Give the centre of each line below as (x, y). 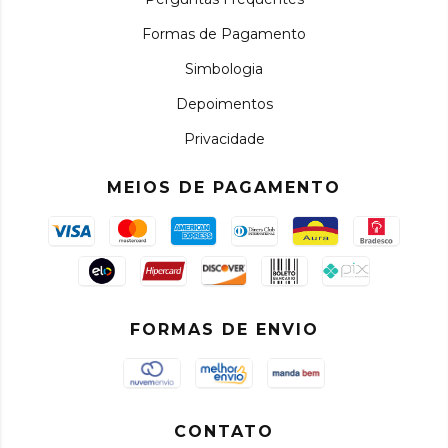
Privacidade (224, 139)
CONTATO (224, 431)
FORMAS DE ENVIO (224, 329)
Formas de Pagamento (224, 34)
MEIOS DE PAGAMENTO (224, 187)
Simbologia (224, 69)
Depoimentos (224, 104)
